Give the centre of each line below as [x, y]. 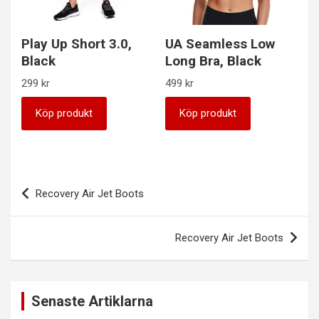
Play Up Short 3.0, [77, 43]
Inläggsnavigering [81, 183]
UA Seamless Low [220, 43]
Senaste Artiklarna [92, 302]
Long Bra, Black [213, 61]
